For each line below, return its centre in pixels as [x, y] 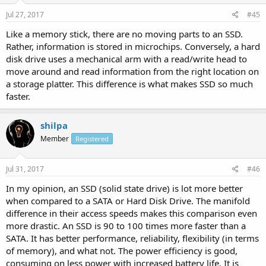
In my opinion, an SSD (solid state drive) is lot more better [124, 189]
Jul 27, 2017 [25, 14]
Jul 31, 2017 [25, 169]
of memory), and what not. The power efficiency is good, [122, 251]
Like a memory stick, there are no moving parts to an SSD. [124, 34]
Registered [92, 138]
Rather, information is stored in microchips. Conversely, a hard [133, 46]
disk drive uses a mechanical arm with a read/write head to [126, 58]
